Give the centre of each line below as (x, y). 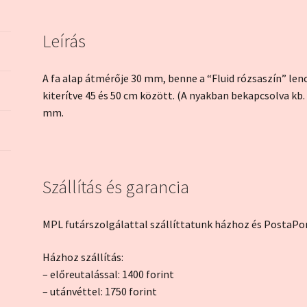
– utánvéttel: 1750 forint (100, 291)
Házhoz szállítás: (83, 257)
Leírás (64, 41)
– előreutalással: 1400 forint (109, 274)
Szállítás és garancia (116, 187)
